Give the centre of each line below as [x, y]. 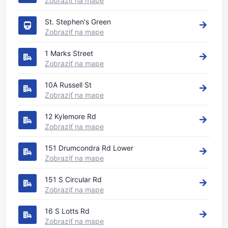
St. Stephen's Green [78, 22]
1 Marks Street [69, 53]
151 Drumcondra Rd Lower [89, 148]
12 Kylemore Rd [70, 116]
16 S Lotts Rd [67, 211]
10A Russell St [68, 85]
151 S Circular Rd [73, 179]
